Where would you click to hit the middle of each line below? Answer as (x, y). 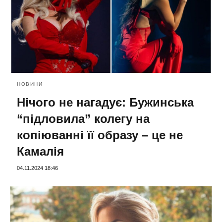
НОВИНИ (30, 84)
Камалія (40, 152)
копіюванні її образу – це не (100, 135)
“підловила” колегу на (83, 119)
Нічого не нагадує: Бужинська (105, 103)
